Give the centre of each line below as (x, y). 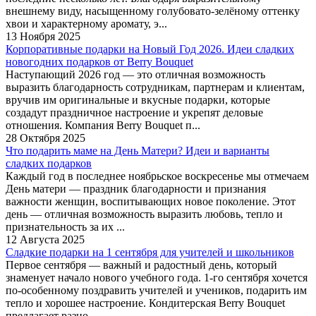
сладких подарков (49, 163)
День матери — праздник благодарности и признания (136, 188)
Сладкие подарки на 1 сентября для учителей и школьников (150, 252)
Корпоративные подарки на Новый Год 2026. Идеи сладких (150, 49)
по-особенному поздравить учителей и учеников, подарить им (156, 290)
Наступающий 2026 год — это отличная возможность (135, 74)
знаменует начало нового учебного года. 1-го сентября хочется (157, 277)
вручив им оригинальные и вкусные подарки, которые (138, 99)
